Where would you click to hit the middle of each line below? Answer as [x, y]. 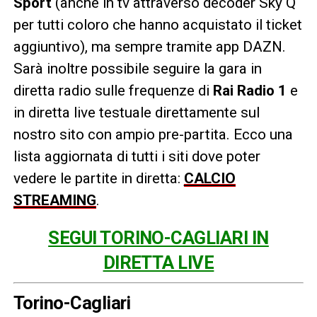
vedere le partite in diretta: [98, 179]
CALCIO [209, 179]
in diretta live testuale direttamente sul [136, 113]
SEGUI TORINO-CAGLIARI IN [158, 238]
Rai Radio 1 [251, 91]
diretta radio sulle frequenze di [113, 91]
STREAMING [54, 201]
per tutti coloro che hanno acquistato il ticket [157, 25]
